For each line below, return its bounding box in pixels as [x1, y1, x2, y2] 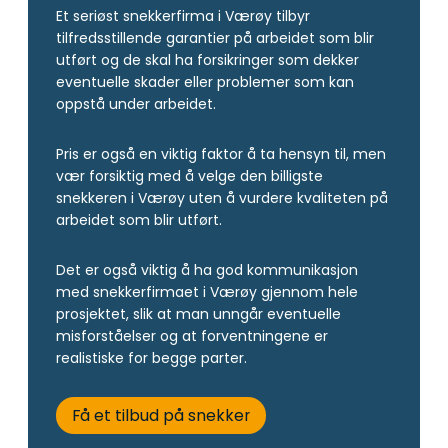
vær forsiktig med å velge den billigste [56, 165, 323, 186]
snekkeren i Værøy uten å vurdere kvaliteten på [56, 187, 388, 208]
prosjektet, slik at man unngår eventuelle [56, 303, 341, 324]
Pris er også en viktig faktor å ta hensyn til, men [56, 143, 386, 164]
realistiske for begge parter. [56, 347, 247, 368]
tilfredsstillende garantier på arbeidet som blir [56, 27, 374, 48]
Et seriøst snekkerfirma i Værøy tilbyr [56, 5, 310, 26]
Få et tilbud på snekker [71, 404, 250, 428]
